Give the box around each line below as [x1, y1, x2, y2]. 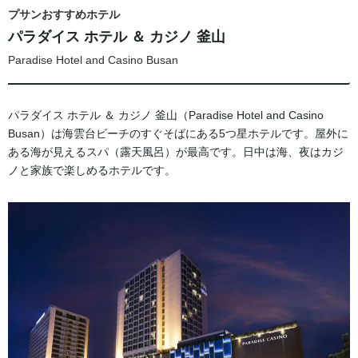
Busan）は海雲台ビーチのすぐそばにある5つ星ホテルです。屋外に [8, 126, 348, 140]
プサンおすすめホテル [8, 8, 120, 22]
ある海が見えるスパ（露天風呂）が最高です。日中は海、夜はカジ [8, 145, 344, 158]
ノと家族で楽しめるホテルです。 [8, 163, 176, 177]
